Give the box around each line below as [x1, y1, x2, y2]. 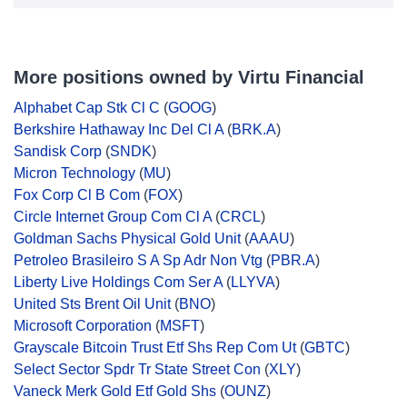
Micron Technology [14, 165, 135, 181]
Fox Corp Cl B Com [14, 187, 140, 203]
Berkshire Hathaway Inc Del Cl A [14, 122, 223, 137]
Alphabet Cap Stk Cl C [14, 100, 160, 115]
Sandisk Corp [14, 144, 102, 159]
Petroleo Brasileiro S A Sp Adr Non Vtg [14, 253, 263, 268]
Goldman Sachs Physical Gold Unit [14, 231, 241, 246]
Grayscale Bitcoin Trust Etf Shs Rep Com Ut [14, 340, 296, 355]
